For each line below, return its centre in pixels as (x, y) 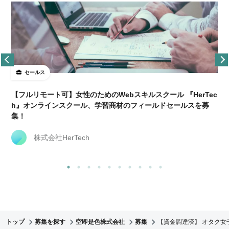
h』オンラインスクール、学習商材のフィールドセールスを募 (110, 106)
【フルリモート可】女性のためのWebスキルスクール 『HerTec (114, 95)
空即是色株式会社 (100, 222)
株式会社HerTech (62, 137)
